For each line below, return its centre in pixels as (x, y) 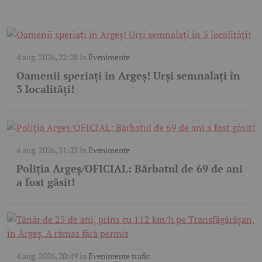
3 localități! (45, 89)
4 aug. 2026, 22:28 (47, 57)
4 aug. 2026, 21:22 (47, 150)
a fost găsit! (46, 182)
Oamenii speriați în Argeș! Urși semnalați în (128, 76)
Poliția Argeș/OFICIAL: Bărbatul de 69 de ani (130, 169)
